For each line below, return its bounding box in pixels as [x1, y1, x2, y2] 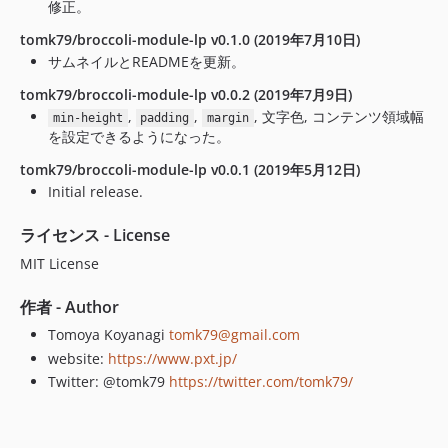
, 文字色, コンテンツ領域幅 [253, 107, 424, 126]
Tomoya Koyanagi [48, 325, 169, 344]
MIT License [20, 254, 99, 273]
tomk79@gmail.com [169, 325, 300, 344]
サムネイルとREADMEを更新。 [48, 52, 245, 71]
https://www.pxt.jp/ [108, 348, 237, 368]
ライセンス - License [20, 224, 170, 246]
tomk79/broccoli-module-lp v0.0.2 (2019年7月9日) [20, 85, 352, 104]
